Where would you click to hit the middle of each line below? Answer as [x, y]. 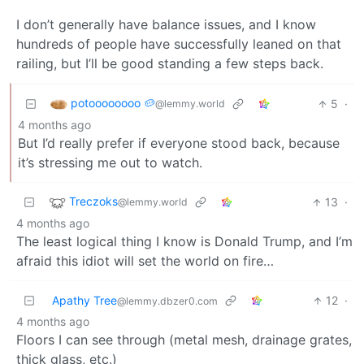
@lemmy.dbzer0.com [167, 301]
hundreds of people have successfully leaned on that [179, 44]
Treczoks [93, 201]
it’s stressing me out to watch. [110, 163]
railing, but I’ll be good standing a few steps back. [170, 64]
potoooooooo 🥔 [113, 103]
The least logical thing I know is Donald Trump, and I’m [184, 242]
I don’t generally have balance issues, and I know [166, 25]
